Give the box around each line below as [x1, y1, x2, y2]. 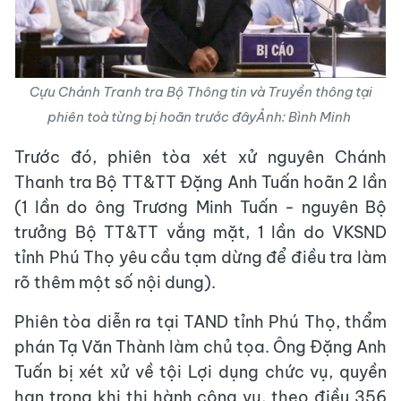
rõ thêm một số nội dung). [14, 272, 216, 293]
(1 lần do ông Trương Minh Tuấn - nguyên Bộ [14, 197, 387, 218]
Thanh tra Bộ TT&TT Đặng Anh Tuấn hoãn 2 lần [14, 172, 387, 192]
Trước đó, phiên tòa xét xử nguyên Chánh [14, 147, 387, 167]
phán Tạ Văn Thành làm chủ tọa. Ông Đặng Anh [14, 337, 387, 357]
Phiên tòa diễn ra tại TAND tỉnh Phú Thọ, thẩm [14, 311, 387, 332]
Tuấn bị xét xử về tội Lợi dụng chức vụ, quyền [14, 362, 387, 382]
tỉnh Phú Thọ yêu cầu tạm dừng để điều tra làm [14, 247, 387, 268]
